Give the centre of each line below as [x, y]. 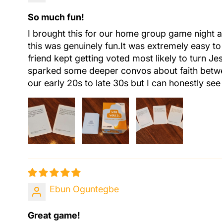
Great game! [54, 215]
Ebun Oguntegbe [84, 189]
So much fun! [56, 17]
